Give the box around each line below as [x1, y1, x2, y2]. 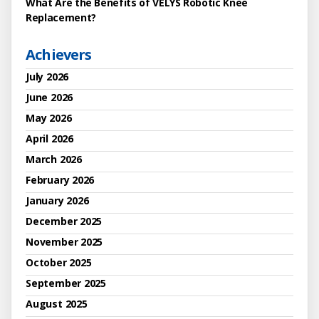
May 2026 [26, 111, 72, 125]
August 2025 [26, 297, 88, 311]
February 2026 [26, 173, 95, 187]
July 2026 [26, 70, 69, 84]
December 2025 [26, 214, 103, 229]
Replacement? [26, 11, 96, 25]
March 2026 [26, 152, 82, 167]
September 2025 [26, 276, 107, 291]
